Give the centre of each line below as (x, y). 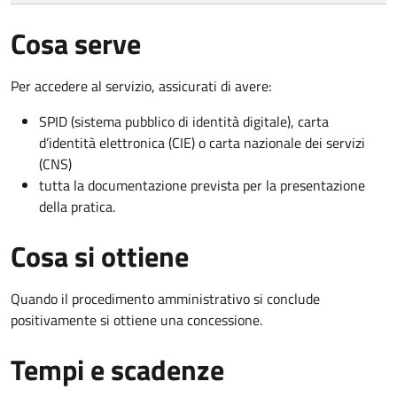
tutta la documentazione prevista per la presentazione (202, 185)
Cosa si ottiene (100, 256)
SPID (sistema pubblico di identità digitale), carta (184, 121)
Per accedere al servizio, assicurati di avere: (141, 86)
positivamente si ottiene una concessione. (136, 319)
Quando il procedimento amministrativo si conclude (165, 298)
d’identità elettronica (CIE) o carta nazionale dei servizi (202, 142)
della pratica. (77, 206)
